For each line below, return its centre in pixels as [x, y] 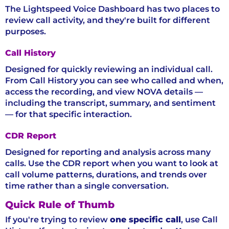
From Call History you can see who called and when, [114, 80]
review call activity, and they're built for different [108, 20]
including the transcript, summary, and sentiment [110, 103]
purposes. [26, 31]
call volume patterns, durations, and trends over [106, 174]
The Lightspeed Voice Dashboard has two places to [112, 9]
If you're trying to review [58, 219]
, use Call [199, 219]
